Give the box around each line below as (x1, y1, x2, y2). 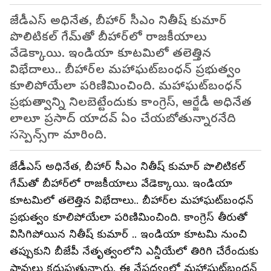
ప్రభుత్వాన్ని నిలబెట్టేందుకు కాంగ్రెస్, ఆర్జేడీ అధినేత (10, 95, 252, 109)
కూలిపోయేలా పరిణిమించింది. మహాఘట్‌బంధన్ (10, 79, 242, 93)
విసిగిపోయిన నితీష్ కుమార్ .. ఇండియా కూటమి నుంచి (10, 228, 247, 241)
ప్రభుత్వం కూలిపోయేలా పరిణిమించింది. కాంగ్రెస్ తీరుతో (10, 211, 247, 224)
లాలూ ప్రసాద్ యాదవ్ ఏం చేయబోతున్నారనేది (10, 111, 236, 126)
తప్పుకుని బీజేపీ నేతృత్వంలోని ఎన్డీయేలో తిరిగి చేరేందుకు (10, 245, 258, 258)
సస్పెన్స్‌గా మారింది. (10, 128, 110, 142)
